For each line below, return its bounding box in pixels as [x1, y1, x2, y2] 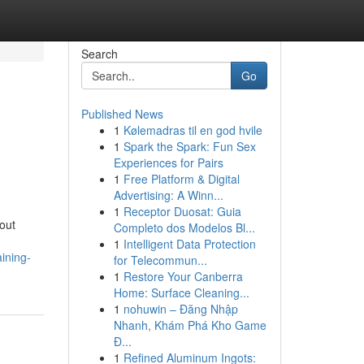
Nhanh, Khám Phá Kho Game [113, 317, 266, 333]
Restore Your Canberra [123, 268, 243, 284]
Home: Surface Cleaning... [113, 284, 249, 301]
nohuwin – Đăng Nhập [123, 301, 238, 317]
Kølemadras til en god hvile [123, 122, 262, 138]
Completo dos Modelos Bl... [113, 219, 255, 236]
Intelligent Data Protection [123, 236, 256, 252]
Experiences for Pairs [113, 154, 223, 171]
